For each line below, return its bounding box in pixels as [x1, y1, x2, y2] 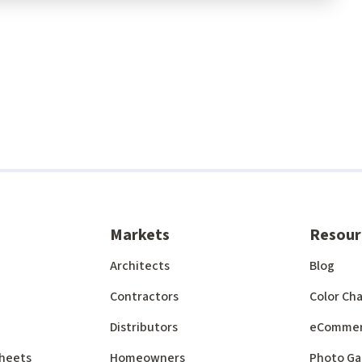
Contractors [110, 288, 179, 305]
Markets [110, 224, 170, 246]
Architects [110, 257, 170, 275]
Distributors [110, 318, 179, 336]
